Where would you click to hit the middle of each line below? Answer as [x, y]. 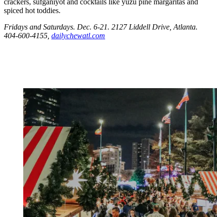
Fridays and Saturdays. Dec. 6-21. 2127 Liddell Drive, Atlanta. [101, 27]
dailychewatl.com [78, 36]
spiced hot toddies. [32, 11]
